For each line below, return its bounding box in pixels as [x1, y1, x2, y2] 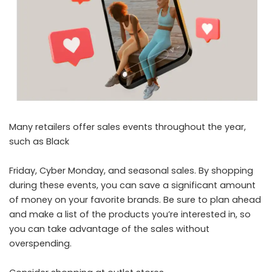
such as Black [9, 135, 69, 148]
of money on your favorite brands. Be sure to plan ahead [9, 194, 261, 206]
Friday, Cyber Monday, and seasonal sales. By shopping [9, 165, 253, 177]
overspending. [9, 237, 72, 250]
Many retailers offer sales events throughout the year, [9, 121, 246, 133]
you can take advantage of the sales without [9, 223, 209, 235]
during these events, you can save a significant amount [9, 179, 256, 191]
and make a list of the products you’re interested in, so [9, 208, 251, 220]
